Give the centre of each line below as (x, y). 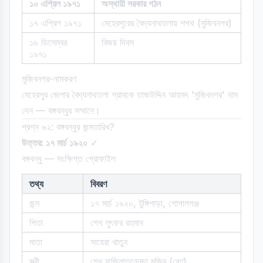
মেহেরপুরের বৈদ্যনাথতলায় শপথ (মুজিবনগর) (167, 23)
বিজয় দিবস (118, 42)
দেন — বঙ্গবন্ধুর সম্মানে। (61, 110)
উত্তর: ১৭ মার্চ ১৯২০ (55, 143)
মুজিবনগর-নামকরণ (49, 79)
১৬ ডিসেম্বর (48, 42)
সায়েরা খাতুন (109, 242)
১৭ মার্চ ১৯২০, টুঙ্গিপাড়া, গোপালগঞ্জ (145, 203)
